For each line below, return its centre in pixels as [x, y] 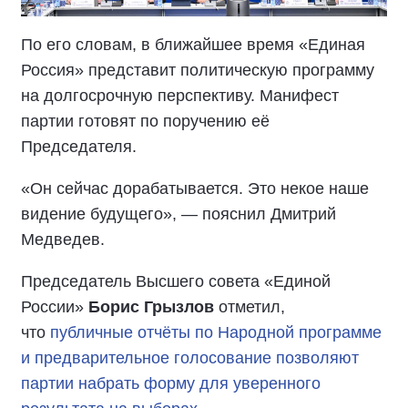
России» [55, 307]
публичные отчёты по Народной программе [216, 332]
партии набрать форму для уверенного [171, 383]
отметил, [250, 307]
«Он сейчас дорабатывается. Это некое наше [195, 189]
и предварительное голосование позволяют [190, 358]
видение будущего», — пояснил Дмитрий [178, 214]
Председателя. [79, 147]
